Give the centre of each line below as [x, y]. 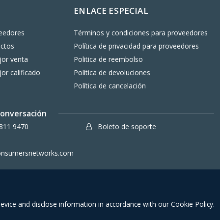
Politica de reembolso [109, 59]
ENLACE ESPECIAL [111, 11]
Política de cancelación [110, 86]
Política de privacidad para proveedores [137, 46]
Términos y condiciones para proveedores [141, 33]
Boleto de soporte [126, 127]
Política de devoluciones [112, 73]
